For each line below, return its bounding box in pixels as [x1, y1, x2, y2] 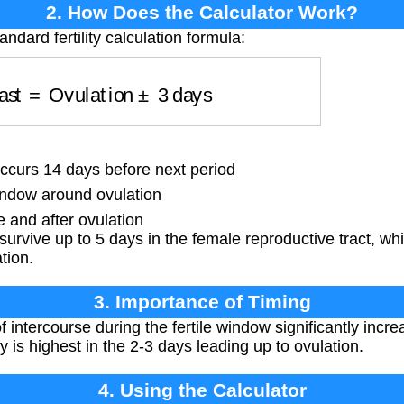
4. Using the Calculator [97, 380, 307, 401]
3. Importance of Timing [93, 291, 311, 313]
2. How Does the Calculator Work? [46, 2, 358, 23]
